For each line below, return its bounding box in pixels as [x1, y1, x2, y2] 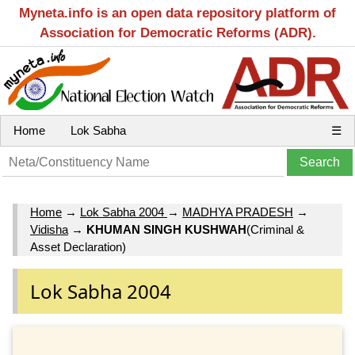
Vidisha [30, 223, 68, 237]
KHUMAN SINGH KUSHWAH [86, 223, 246, 237]
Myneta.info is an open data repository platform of [19, 6, 336, 21]
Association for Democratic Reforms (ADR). [39, 25, 316, 40]
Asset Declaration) [30, 240, 126, 254]
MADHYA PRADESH [182, 205, 293, 219]
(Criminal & [246, 223, 304, 237]
